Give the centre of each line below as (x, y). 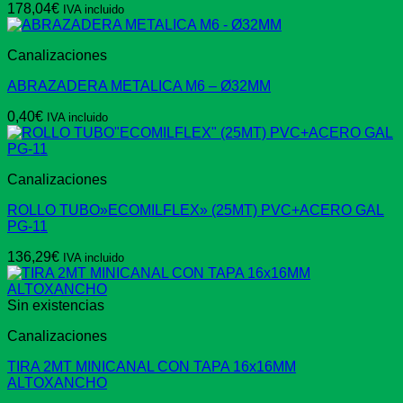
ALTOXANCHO (57, 383)
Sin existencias (56, 306)
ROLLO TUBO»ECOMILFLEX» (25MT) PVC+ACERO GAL (196, 210)
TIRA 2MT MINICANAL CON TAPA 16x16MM (152, 367)
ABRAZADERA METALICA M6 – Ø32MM (139, 86)
